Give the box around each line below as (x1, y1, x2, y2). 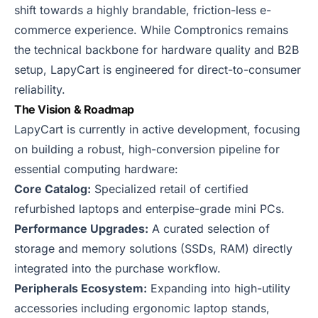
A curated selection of (148, 221, 270, 236)
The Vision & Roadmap (14, 102, 134, 116)
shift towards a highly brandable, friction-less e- (14, 3, 271, 17)
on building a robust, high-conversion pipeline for (14, 142, 280, 156)
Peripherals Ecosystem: (14, 281, 147, 295)
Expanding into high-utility (147, 281, 290, 295)
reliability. (14, 82, 65, 97)
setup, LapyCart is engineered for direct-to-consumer (14, 62, 301, 77)
